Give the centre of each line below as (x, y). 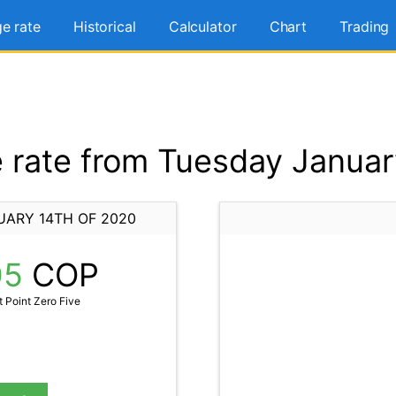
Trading (365, 27)
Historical (104, 27)
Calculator (202, 27)
